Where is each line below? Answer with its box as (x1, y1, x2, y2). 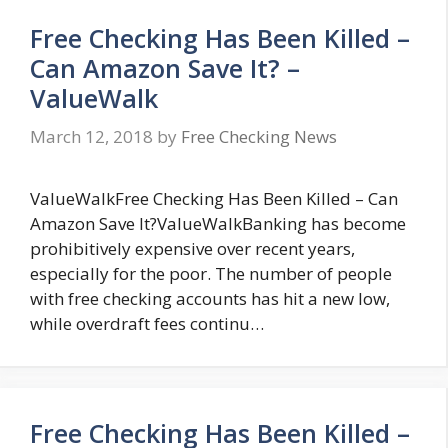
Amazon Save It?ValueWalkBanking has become (30, 211, 406, 235)
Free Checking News (181, 124, 337, 148)
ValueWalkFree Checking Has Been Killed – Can (30, 186, 398, 210)
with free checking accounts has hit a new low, (30, 286, 390, 310)
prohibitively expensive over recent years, (30, 236, 355, 260)
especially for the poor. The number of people (30, 261, 392, 285)
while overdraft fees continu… (30, 311, 264, 335)
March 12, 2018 (30, 124, 153, 148)
